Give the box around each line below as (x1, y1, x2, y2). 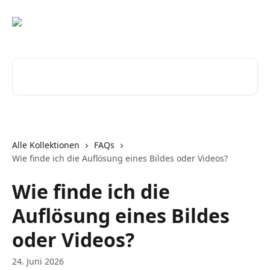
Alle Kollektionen (12, 139, 80, 151)
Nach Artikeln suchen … (11, 58, 119, 71)
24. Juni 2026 (12, 256, 64, 267)
